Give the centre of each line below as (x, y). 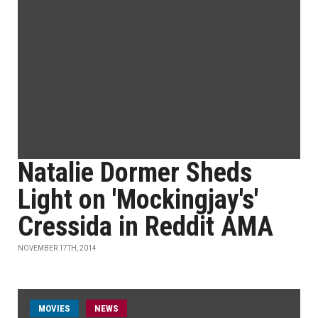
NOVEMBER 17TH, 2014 (57, 248)
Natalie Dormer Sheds (135, 172)
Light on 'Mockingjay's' (138, 199)
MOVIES (54, 308)
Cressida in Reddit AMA (146, 226)
